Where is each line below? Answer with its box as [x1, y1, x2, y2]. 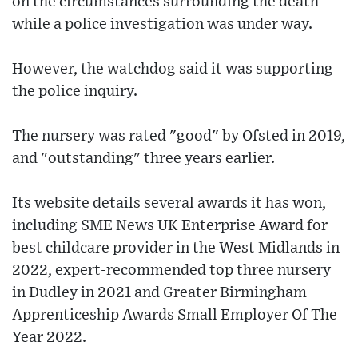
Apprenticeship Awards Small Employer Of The [12, 308, 337, 324]
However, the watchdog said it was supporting [12, 62, 333, 78]
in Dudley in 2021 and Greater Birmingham [12, 285, 307, 301]
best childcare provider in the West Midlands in [12, 241, 340, 257]
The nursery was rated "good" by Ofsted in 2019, [12, 129, 345, 145]
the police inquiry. [12, 84, 137, 100]
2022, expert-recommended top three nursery [12, 263, 331, 279]
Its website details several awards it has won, [12, 196, 326, 212]
